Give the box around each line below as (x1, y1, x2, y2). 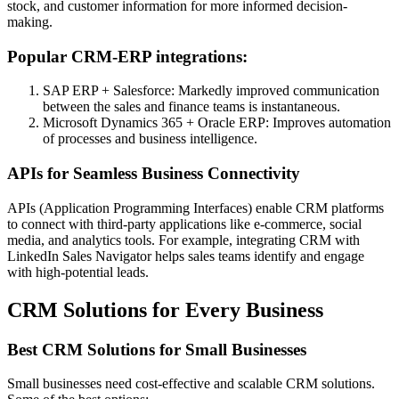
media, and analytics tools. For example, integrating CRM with (7, 232, 360, 248)
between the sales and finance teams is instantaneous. (43, 99, 340, 115)
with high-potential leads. (7, 264, 149, 280)
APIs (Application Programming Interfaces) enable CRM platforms (7, 199, 384, 216)
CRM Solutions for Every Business (7, 297, 323, 322)
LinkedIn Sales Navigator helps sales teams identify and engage (7, 248, 364, 264)
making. (7, 13, 53, 29)
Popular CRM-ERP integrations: (7, 46, 248, 66)
